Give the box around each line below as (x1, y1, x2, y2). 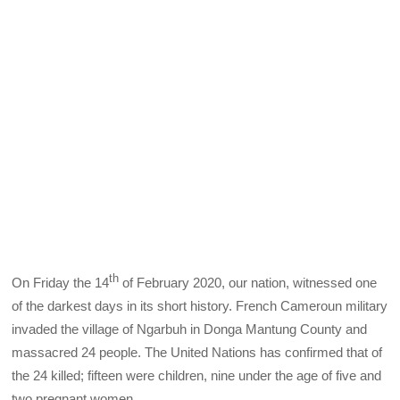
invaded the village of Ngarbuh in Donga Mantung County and (12, 321, 368, 337)
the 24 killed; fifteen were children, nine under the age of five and (12, 367, 382, 383)
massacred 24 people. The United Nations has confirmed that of (12, 344, 383, 360)
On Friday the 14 (12, 274, 110, 290)
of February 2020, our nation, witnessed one (119, 274, 378, 290)
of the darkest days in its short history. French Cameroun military (12, 297, 388, 313)
